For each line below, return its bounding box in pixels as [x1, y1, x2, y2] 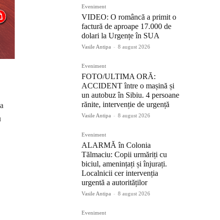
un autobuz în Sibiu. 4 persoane [82, 91, 179, 100]
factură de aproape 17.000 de [82, 22, 171, 31]
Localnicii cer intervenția [82, 169, 158, 178]
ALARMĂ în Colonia [82, 141, 151, 150]
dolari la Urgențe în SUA [82, 31, 160, 40]
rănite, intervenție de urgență [82, 100, 169, 109]
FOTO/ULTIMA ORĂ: [82, 72, 156, 81]
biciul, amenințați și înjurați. [82, 160, 167, 168]
